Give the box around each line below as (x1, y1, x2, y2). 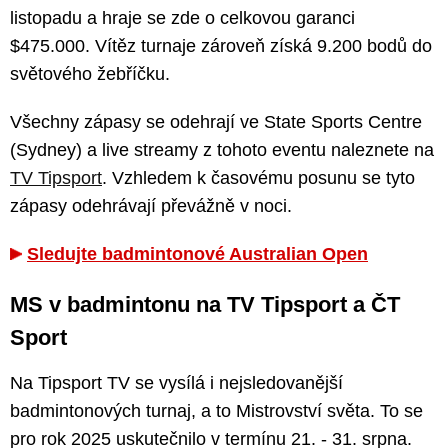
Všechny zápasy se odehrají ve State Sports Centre (10, 112, 422, 133)
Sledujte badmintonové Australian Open (27, 244, 368, 265)
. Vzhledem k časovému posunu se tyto (102, 168, 415, 189)
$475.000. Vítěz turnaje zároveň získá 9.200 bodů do (10, 36, 432, 57)
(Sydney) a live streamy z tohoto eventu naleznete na (10, 140, 434, 161)
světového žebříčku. (10, 64, 170, 85)
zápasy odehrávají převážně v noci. (10, 196, 292, 217)
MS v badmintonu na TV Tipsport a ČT (10, 292, 400, 318)
